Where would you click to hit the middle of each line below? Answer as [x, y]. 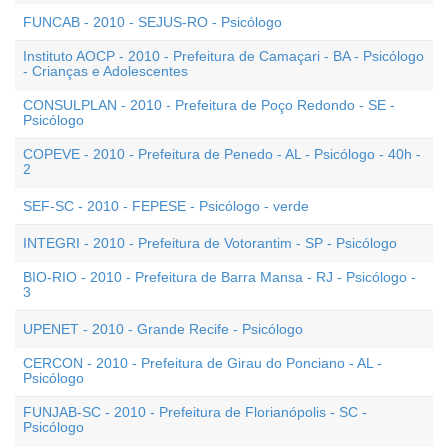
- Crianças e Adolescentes [105, 71]
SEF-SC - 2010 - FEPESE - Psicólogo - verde [166, 206]
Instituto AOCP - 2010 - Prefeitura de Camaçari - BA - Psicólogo [223, 56]
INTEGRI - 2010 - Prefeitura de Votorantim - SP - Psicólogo [210, 243]
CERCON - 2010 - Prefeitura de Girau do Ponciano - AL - [202, 363]
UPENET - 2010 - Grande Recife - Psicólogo [163, 329]
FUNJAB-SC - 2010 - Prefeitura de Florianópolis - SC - [195, 412]
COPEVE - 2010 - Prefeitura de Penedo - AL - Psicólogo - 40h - [222, 154]
